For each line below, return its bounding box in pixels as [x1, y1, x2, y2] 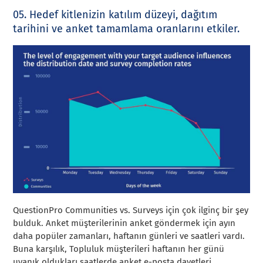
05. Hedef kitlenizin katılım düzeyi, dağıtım [13, 8, 218, 21]
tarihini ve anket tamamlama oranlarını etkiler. [13, 22, 240, 35]
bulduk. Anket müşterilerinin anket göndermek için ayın [13, 217, 236, 228]
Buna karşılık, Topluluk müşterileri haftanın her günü [13, 243, 225, 254]
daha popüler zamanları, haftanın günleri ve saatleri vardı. [13, 230, 245, 241]
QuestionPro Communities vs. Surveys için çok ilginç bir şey [13, 204, 249, 215]
